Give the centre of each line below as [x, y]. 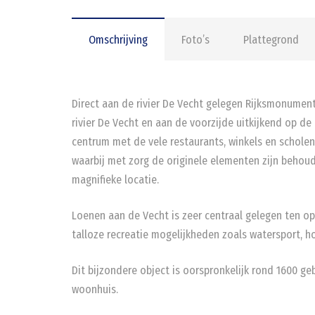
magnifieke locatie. [115, 180]
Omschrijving [118, 40]
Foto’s [195, 40]
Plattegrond [271, 40]
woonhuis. [95, 289]
